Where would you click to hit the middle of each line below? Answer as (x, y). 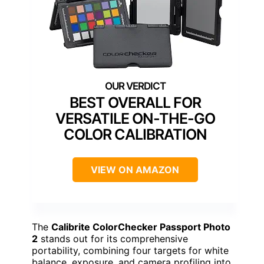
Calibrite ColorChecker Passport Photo (141, 227)
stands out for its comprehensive (113, 238)
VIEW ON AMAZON (135, 169)
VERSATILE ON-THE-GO (135, 118)
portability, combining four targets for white (130, 250)
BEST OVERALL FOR (135, 102)
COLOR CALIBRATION (135, 134)
